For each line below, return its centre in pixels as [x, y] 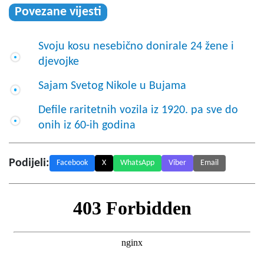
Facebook [72, 163]
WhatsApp [137, 163]
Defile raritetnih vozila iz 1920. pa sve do [138, 110]
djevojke [59, 62]
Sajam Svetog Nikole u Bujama [112, 86]
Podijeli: [29, 164]
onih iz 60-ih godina [87, 126]
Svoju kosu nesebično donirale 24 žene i [136, 47]
